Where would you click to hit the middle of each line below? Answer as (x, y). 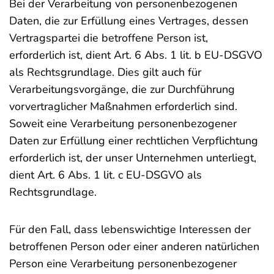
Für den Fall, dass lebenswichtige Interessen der (130, 229)
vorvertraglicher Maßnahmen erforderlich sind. (123, 106)
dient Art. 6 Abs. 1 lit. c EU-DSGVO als (106, 175)
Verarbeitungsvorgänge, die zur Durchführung (122, 89)
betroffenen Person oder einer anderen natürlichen (134, 246)
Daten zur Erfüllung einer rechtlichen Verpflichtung (134, 141)
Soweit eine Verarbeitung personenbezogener (123, 124)
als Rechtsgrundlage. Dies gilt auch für (105, 72)
